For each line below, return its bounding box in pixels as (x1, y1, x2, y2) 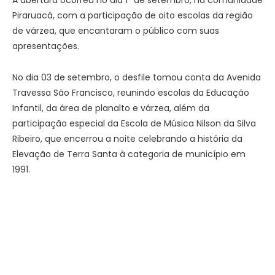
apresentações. (12, 39, 79, 52)
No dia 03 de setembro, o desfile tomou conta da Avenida (12, 71, 261, 83)
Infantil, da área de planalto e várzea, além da (12, 101, 209, 114)
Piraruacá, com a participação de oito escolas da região (12, 9, 253, 21)
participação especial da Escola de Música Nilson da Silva (12, 117, 256, 130)
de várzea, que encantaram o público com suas (12, 24, 219, 37)
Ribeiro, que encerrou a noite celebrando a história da (12, 132, 242, 145)
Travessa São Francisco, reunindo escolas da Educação (12, 86, 249, 99)
